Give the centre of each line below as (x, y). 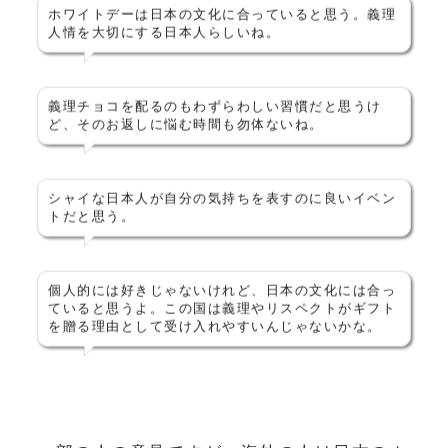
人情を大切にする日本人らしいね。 (164, 28)
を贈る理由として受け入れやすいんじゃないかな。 (215, 322)
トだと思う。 (91, 212)
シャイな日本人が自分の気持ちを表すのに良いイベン (222, 194)
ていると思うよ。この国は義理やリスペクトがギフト (222, 304)
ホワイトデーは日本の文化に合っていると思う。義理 (222, 10)
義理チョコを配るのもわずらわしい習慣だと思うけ (215, 102)
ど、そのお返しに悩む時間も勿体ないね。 (186, 120)
